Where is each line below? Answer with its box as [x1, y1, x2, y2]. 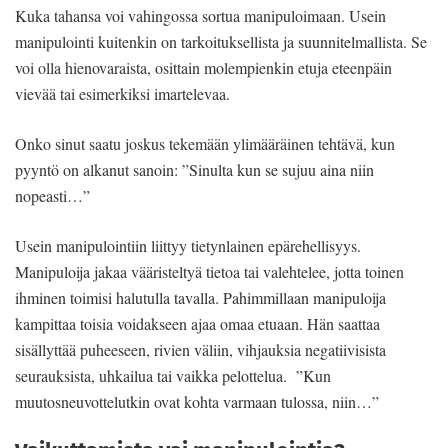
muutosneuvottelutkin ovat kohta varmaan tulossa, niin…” [15, 391, 379, 413]
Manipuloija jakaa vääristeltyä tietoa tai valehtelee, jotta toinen [15, 261, 404, 283]
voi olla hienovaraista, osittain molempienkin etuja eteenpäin [15, 57, 392, 79]
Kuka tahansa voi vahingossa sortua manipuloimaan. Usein [15, 5, 386, 27]
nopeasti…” [15, 185, 90, 207]
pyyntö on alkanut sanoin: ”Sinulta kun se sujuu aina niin [15, 159, 374, 181]
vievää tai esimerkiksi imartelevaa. [15, 83, 230, 105]
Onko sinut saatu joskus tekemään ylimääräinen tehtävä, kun [15, 133, 395, 155]
